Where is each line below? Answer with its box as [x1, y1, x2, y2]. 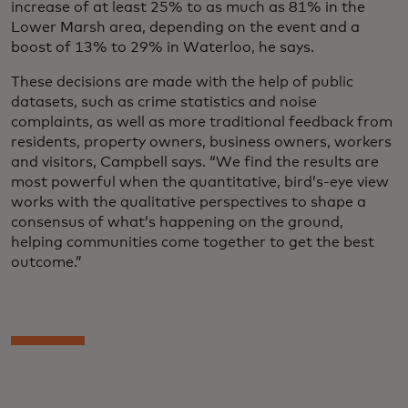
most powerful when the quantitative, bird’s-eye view [11, 174, 389, 189]
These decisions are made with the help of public [11, 74, 353, 89]
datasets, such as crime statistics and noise [11, 94, 317, 109]
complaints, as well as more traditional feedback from [11, 114, 393, 129]
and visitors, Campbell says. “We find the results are [11, 154, 379, 169]
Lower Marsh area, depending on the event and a [11, 19, 360, 35]
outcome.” [11, 254, 82, 270]
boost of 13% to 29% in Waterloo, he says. [11, 39, 314, 55]
